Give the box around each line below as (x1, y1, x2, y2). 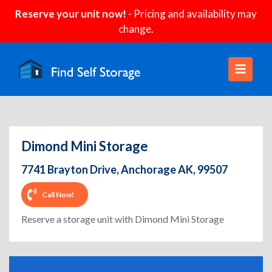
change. (118, 22, 154, 35)
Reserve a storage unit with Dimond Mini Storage (21, 213, 224, 225)
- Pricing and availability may (126, 7, 257, 20)
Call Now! (42, 189, 74, 199)
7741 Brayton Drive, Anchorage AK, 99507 (21, 163, 228, 176)
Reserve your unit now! (15, 7, 126, 20)
